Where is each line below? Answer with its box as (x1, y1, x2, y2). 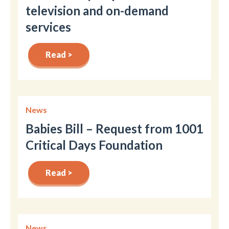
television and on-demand (26, 3, 169, 18)
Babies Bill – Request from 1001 (26, 121, 203, 136)
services (26, 19, 71, 34)
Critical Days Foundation (26, 137, 163, 152)
